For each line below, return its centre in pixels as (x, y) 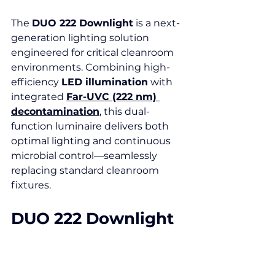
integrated (39, 97)
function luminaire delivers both (91, 126)
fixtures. (31, 185)
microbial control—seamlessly (85, 156)
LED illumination (105, 82)
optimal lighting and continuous (92, 141)
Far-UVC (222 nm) (113, 97)
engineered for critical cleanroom (94, 52)
